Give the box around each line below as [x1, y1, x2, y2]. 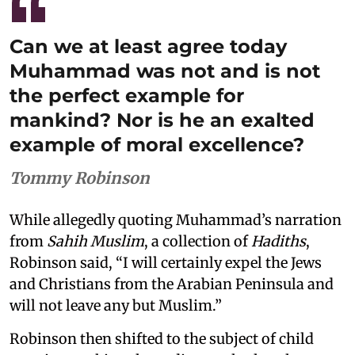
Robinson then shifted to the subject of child [10, 329, 314, 348]
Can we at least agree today [10, 34, 287, 58]
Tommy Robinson [10, 167, 150, 188]
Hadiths [251, 231, 306, 250]
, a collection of [144, 231, 251, 250]
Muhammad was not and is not [10, 59, 320, 82]
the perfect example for [10, 83, 244, 107]
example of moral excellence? [10, 132, 304, 156]
